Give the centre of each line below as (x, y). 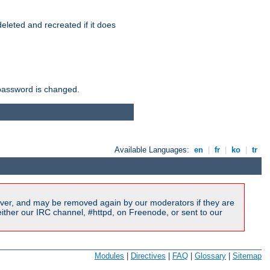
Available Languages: (153, 150)
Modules (109, 256)
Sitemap (247, 256)
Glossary (210, 256)
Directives (148, 256)
